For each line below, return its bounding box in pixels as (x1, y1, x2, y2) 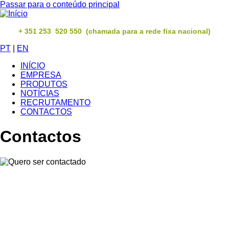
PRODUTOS (20, 80, 67, 88)
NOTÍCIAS (20, 89, 59, 98)
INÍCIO (20, 61, 45, 70)
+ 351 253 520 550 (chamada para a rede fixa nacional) (18, 27, 211, 35)
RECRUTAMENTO (20, 98, 90, 107)
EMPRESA (20, 71, 61, 79)
